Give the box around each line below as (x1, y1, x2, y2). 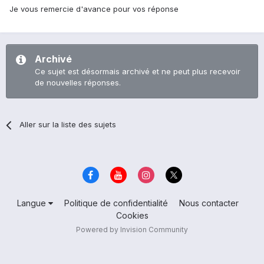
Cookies (115, 210, 148, 220)
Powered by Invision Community (76, 225, 188, 234)
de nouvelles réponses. (35, 78, 121, 88)
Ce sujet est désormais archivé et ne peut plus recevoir (35, 67, 240, 77)
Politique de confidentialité (64, 197, 168, 208)
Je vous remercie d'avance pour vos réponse (9, 4, 179, 14)
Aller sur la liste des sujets (19, 120, 117, 130)
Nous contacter (179, 197, 239, 208)
